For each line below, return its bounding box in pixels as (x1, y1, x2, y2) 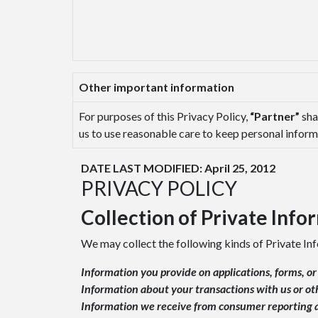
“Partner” (250, 109, 300, 124)
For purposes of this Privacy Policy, (79, 109, 250, 124)
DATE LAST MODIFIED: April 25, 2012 (81, 161, 275, 175)
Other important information (79, 80, 234, 94)
